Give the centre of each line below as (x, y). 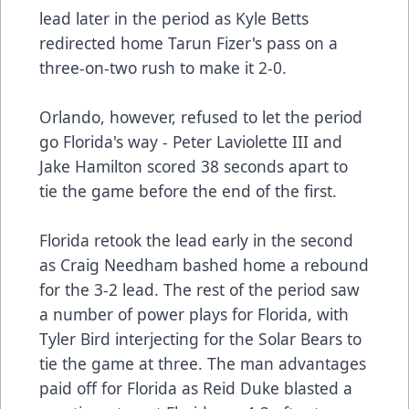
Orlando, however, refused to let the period (201, 117)
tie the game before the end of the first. (188, 191)
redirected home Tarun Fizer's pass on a (189, 43)
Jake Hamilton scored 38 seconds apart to (194, 167)
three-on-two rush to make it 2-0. (163, 68)
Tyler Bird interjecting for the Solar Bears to (200, 339)
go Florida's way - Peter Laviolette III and (191, 142)
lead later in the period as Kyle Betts (174, 19)
